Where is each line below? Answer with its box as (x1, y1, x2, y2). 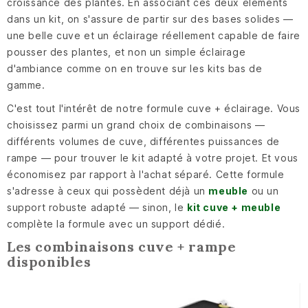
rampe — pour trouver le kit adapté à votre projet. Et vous (7, 151, 298, 164)
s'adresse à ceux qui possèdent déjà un (7, 184, 209, 197)
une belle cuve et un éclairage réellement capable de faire (7, 29, 300, 41)
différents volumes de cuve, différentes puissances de (7, 135, 280, 147)
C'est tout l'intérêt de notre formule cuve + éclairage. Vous (7, 102, 301, 114)
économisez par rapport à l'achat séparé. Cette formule (7, 168, 285, 180)
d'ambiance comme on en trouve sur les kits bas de (7, 62, 263, 74)
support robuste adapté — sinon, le (7, 201, 188, 213)
